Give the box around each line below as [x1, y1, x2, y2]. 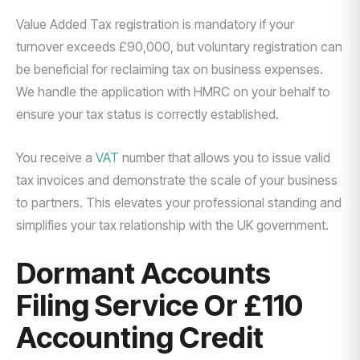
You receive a [16, 149, 96, 166]
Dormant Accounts [16, 256, 271, 291]
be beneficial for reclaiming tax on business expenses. [16, 61, 323, 77]
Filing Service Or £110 [16, 288, 303, 323]
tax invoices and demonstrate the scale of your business [16, 172, 337, 188]
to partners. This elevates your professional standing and [16, 194, 342, 211]
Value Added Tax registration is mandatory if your [16, 16, 294, 32]
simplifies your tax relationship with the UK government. [16, 217, 329, 233]
